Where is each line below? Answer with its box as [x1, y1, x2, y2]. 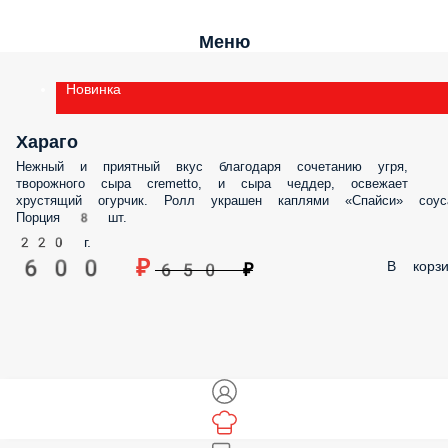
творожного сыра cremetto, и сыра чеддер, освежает [16, 176, 408, 191]
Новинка [66, 81, 121, 97]
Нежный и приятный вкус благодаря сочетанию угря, [16, 159, 408, 174]
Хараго [16, 131, 78, 152]
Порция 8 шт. [16, 210, 127, 225]
